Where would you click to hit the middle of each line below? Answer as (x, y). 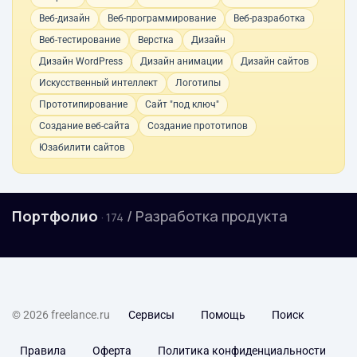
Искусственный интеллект (98, 83)
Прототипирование (83, 104)
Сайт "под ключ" (182, 104)
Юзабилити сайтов (82, 147)
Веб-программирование (162, 18)
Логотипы (198, 83)
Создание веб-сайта (84, 126)
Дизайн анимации (182, 61)
